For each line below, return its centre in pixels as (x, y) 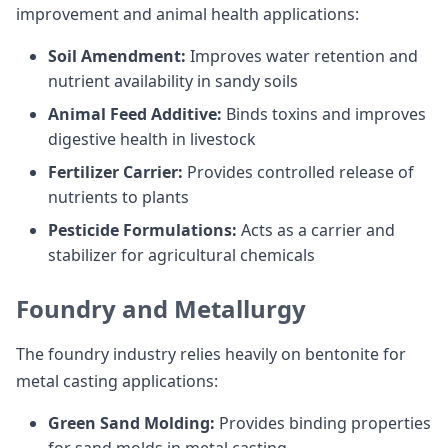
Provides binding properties (323, 423)
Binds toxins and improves (324, 114)
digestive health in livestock (152, 139)
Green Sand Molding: (131, 423)
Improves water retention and (302, 56)
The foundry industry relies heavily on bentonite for (211, 354)
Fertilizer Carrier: (115, 172)
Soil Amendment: (117, 56)
